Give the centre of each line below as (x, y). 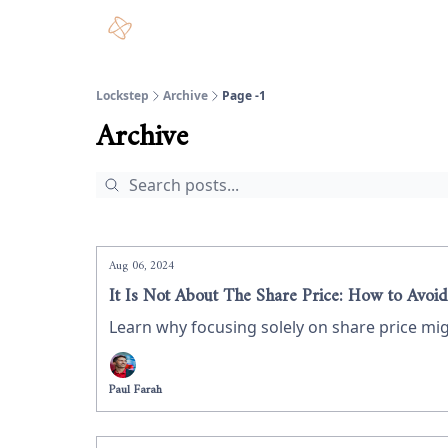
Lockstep (122, 95)
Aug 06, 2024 (141, 266)
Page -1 (244, 95)
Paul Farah (135, 390)
